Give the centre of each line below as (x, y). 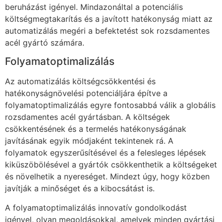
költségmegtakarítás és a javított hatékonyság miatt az (109, 19)
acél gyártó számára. (45, 42)
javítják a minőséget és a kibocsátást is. (80, 189)
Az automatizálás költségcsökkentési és (80, 82)
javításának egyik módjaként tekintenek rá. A (89, 141)
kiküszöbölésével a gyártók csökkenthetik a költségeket (111, 165)
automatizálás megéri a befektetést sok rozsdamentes (107, 30)
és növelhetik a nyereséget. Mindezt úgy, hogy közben (107, 177)
